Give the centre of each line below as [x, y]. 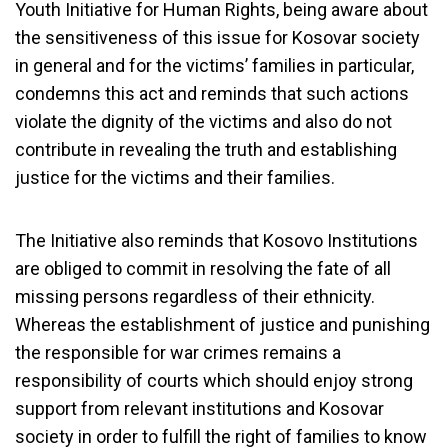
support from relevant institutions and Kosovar [199, 408]
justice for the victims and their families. [175, 177]
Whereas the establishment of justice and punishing [222, 324]
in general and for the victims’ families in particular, [214, 65]
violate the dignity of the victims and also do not [203, 121]
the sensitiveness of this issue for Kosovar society [217, 37]
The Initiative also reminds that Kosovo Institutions [216, 240]
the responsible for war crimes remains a [178, 352]
